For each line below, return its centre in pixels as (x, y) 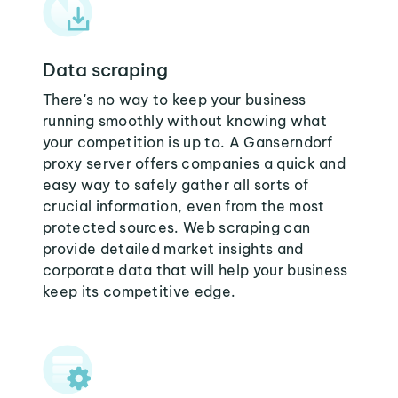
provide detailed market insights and (173, 249)
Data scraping (105, 70)
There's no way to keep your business (175, 99)
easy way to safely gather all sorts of (176, 185)
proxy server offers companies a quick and (195, 163)
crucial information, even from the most (184, 206)
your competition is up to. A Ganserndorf (188, 142)
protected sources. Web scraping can (177, 227)
